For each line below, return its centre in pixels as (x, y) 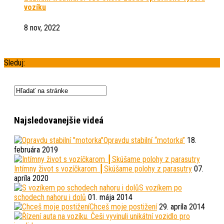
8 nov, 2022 (42, 27)
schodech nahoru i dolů (50, 197)
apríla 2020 (31, 178)
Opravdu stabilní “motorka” (144, 140)
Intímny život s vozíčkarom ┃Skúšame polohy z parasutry (103, 169)
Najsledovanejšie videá (59, 121)
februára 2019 (36, 150)
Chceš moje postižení (123, 207)
